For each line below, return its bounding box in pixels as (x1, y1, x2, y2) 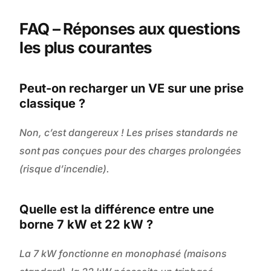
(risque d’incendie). (19, 163, 110, 175)
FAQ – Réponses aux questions (19, 19, 241, 39)
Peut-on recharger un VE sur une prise (19, 81, 244, 96)
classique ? (19, 96, 86, 111)
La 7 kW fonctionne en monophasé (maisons (19, 247, 227, 260)
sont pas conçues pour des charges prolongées (19, 145, 242, 157)
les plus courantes (19, 38, 152, 57)
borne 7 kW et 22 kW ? (19, 217, 154, 232)
